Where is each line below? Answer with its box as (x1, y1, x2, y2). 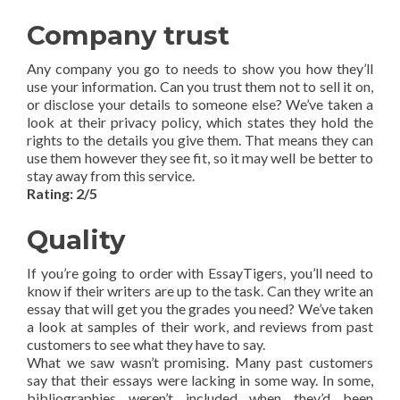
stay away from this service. (27, 167, 195, 185)
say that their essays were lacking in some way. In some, (27, 371, 373, 389)
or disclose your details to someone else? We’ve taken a (27, 96, 373, 113)
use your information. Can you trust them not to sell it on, (27, 78, 373, 96)
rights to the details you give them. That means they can (27, 131, 373, 149)
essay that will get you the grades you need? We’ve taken (27, 300, 373, 318)
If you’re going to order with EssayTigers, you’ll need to (27, 264, 373, 282)
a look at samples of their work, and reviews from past (27, 318, 373, 336)
